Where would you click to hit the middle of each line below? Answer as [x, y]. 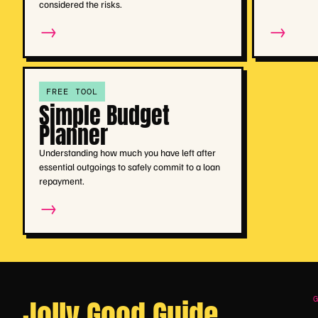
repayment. [61, 180]
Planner [73, 135]
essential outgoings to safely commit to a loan [129, 166]
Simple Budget [104, 115]
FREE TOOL [72, 91]
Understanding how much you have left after [127, 152]
